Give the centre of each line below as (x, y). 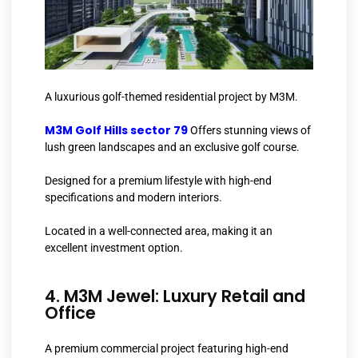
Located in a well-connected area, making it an (159, 231)
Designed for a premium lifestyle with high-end (158, 181)
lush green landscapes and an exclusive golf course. (172, 147)
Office (70, 312)
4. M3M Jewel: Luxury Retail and (175, 296)
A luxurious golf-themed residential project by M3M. (171, 97)
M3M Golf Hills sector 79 (116, 131)
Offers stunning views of (249, 131)
